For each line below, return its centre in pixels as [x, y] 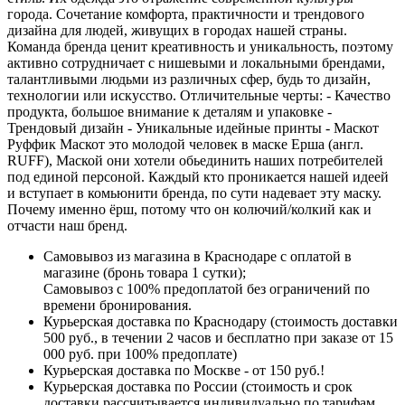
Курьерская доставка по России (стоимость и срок [198, 386]
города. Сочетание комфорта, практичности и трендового [186, 14]
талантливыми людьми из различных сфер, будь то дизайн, [189, 79]
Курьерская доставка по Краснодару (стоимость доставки [221, 321]
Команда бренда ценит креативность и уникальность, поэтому [200, 46]
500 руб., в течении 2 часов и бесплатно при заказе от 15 [218, 337]
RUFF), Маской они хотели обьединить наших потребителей [195, 160]
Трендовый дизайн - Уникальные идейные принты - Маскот [193, 127]
